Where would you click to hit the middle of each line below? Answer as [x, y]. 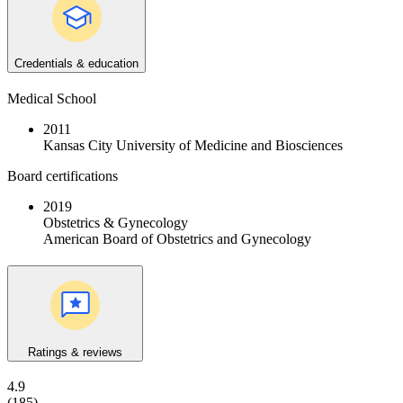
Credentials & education [76, 64]
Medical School [52, 99]
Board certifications [63, 176]
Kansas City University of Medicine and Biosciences [193, 145]
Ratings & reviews [75, 352]
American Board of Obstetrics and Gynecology [177, 239]
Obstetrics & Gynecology [116, 223]
